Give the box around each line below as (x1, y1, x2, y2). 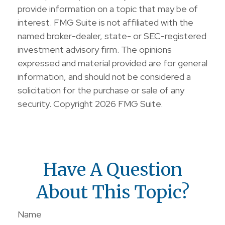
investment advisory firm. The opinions (18, 44, 172, 55)
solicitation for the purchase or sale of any (18, 84, 184, 96)
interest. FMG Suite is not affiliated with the (18, 17, 193, 28)
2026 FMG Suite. (95, 98, 163, 109)
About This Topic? (36, 181, 189, 203)
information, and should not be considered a (18, 71, 191, 82)
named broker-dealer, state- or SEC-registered (18, 30, 206, 42)
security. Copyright (18, 98, 95, 109)
